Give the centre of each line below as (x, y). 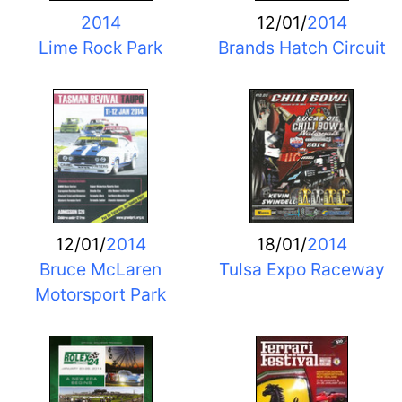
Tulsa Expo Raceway (301, 270)
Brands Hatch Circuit (301, 47)
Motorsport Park (100, 295)
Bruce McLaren (100, 270)
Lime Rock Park (100, 47)
